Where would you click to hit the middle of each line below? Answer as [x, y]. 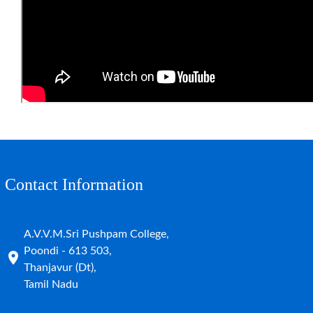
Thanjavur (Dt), [60, 268]
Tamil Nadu [51, 284]
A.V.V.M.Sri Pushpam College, [96, 234]
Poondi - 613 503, [68, 251]
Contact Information [74, 184]
